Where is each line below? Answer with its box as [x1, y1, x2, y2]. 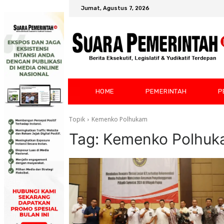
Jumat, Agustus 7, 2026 [81, 5, 149, 12]
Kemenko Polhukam [91, 115, 147, 124]
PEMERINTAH [145, 87, 187, 95]
